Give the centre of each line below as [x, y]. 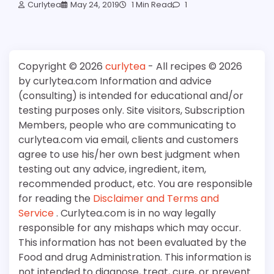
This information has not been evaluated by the [132, 242]
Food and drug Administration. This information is [135, 257]
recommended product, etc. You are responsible [135, 183]
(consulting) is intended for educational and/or [131, 95]
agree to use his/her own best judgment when [129, 154]
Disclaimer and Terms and [156, 198]
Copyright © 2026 [62, 66]
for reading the [56, 198]
